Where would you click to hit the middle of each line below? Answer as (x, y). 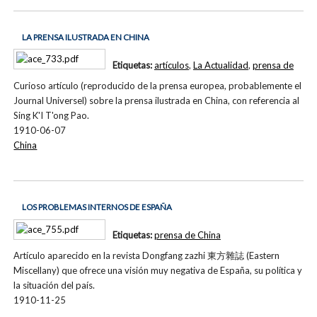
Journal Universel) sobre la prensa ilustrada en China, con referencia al (157, 101)
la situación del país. (54, 286)
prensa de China (187, 235)
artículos (171, 65)
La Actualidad (220, 65)
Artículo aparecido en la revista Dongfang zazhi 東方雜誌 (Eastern (147, 256)
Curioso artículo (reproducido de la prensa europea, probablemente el (158, 86)
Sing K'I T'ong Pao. (52, 116)
